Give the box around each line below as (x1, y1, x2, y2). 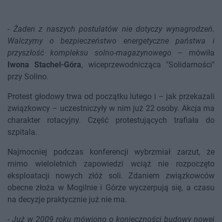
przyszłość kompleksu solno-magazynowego (7, 48, 171, 58)
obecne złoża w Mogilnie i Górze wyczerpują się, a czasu (7, 183, 215, 193)
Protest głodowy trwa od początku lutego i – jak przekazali (7, 92, 215, 102)
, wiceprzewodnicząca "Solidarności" (81, 60, 215, 70)
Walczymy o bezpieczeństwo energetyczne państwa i (7, 36, 215, 46)
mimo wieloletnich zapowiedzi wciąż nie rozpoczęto (7, 159, 215, 169)
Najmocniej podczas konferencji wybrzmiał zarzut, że (7, 147, 215, 157)
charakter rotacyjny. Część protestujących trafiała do (7, 115, 215, 125)
